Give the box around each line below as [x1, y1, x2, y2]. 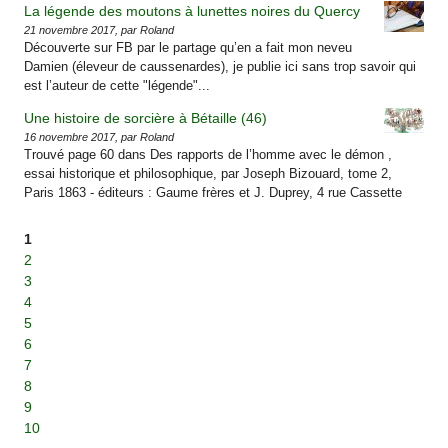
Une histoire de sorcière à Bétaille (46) [24, 109, 268, 126]
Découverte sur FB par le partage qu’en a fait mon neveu [24, 39, 353, 55]
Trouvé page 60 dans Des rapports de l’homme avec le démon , [24, 146, 393, 162]
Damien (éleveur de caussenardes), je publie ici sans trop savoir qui [24, 58, 417, 74]
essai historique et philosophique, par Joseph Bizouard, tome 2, [24, 165, 393, 181]
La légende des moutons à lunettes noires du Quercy [24, 2, 361, 19]
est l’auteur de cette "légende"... [24, 77, 211, 93]
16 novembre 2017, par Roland [24, 130, 175, 143]
